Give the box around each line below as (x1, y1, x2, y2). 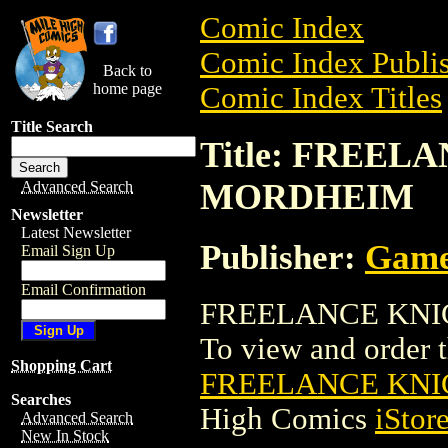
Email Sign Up (21, 242, 115, 259)
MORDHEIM (200, 176, 414, 217)
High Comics (200, 401, 375, 436)
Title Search (11, 118, 93, 135)
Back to (103, 62, 152, 79)
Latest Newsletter (21, 224, 131, 241)
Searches (11, 391, 71, 408)
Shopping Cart (11, 357, 112, 374)
